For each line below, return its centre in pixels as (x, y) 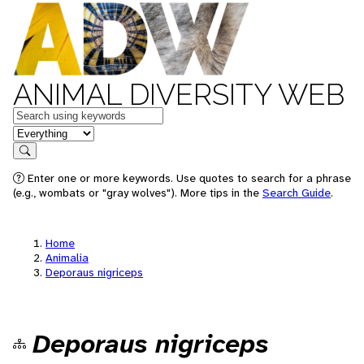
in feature (39, 132)
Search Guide (297, 193)
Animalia (67, 258)
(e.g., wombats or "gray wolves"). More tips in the (138, 193)
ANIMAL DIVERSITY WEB (179, 94)
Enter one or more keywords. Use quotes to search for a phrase (188, 178)
